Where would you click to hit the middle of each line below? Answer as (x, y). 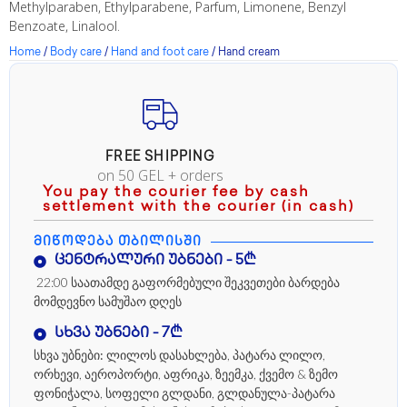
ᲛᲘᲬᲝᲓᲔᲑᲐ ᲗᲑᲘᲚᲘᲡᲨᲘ (118, 242)
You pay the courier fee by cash (176, 193)
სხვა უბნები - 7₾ (118, 334)
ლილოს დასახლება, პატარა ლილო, (214, 355)
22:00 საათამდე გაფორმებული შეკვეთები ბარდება (187, 282)
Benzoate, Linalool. (65, 25)
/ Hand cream (244, 53)
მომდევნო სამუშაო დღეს (108, 301)
